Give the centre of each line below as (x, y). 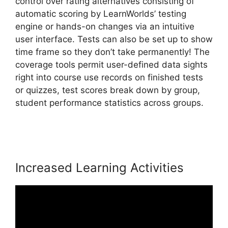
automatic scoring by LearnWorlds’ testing (101, 14)
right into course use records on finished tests (109, 78)
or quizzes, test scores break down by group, (108, 90)
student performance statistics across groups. (109, 103)
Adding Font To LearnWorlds (73, 116)
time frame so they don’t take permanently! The (112, 52)
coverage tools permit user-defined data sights (111, 65)
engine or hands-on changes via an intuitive (105, 27)
